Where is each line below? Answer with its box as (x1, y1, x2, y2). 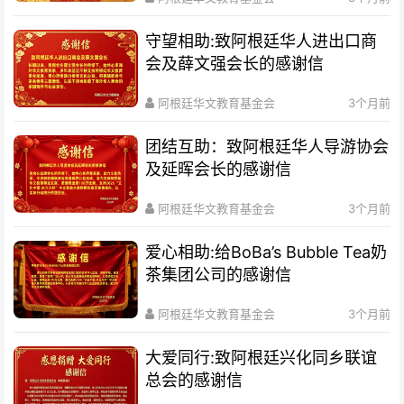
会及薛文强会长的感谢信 (145, 53, 325, 73)
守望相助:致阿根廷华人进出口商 (145, 31, 378, 50)
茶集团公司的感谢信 (145, 265, 292, 285)
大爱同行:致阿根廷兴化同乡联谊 (145, 348, 378, 368)
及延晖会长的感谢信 (145, 159, 292, 179)
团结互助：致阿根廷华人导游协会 (145, 136, 390, 156)
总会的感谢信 (145, 371, 243, 390)
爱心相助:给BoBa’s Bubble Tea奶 (145, 243, 388, 262)
